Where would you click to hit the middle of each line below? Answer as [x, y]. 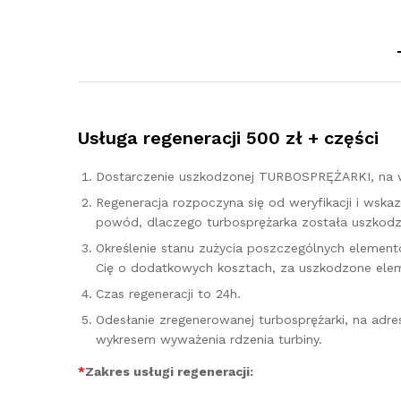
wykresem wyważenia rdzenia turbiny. [209, 339]
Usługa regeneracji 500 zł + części [228, 138]
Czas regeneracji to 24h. [168, 294]
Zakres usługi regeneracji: [169, 371]
